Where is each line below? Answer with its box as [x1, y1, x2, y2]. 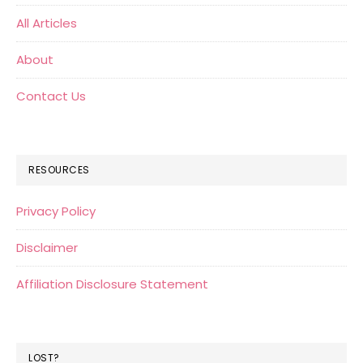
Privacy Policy [16, 203, 96, 220]
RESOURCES [28, 163, 90, 177]
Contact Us [16, 88, 86, 105]
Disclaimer [16, 239, 78, 257]
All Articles [16, 15, 77, 32]
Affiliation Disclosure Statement [16, 275, 208, 293]
